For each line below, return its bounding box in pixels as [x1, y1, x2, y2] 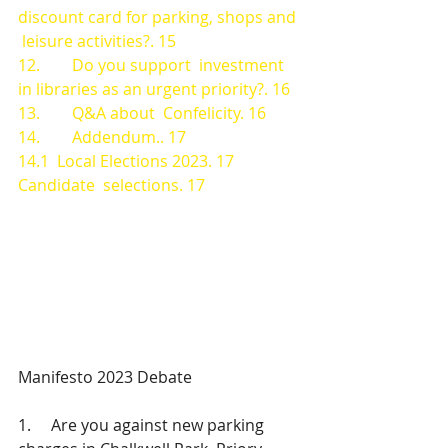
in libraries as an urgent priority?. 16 [18, 78, 290, 100]
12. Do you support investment [18, 54, 288, 76]
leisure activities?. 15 [18, 30, 176, 52]
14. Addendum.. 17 [18, 126, 186, 148]
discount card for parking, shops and [18, 6, 300, 28]
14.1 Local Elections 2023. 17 [18, 150, 234, 172]
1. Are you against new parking [18, 414, 268, 436]
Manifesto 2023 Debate [18, 366, 192, 388]
